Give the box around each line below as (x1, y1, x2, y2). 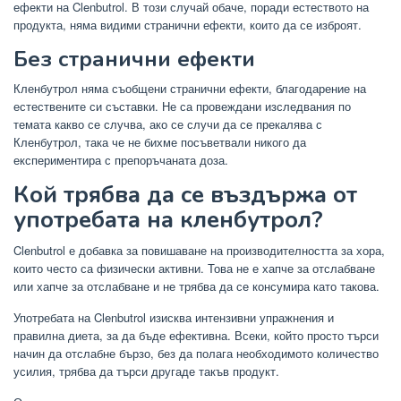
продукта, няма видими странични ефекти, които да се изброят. (13, 16, 362, 34)
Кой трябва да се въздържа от (13, 179, 357, 211)
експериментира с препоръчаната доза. (13, 151, 228, 169)
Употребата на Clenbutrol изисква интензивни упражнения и (13, 309, 334, 327)
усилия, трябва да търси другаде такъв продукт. (13, 363, 279, 380)
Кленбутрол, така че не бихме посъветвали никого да (13, 133, 306, 151)
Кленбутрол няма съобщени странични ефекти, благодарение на (13, 80, 366, 98)
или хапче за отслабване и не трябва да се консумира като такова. (13, 277, 380, 295)
